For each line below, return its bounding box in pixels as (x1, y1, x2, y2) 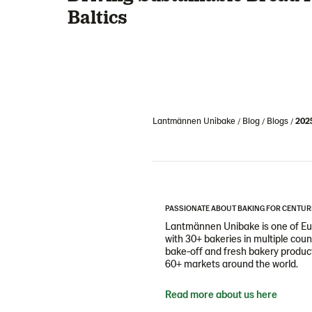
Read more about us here (165, 288, 277, 300)
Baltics (68, 5, 127, 27)
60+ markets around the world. (165, 257, 298, 270)
